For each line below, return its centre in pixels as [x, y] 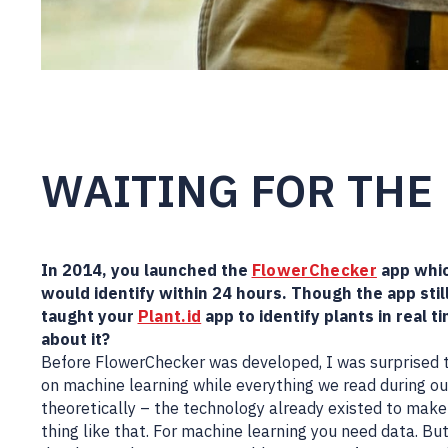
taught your [89, 315]
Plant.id [169, 315]
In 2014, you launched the [146, 269]
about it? [75, 338]
